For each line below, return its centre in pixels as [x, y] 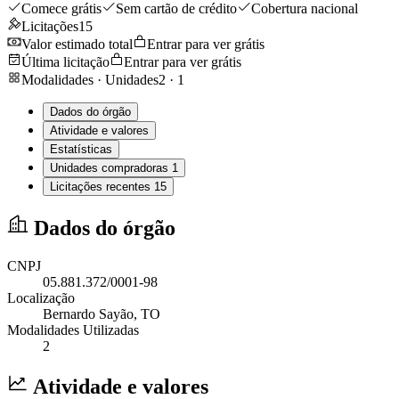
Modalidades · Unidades [90, 79]
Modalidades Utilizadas [73, 330]
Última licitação [65, 61]
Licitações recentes [102, 186]
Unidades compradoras [111, 167]
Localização [41, 297]
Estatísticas [81, 149]
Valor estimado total [77, 44]
